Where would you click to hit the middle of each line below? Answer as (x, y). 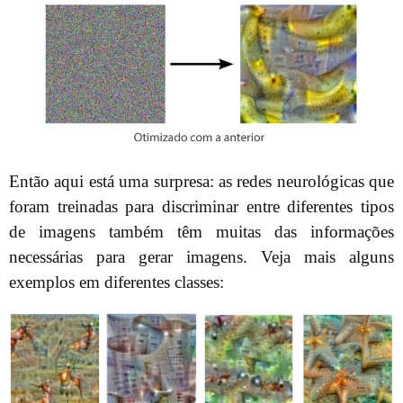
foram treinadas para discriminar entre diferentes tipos (201, 207)
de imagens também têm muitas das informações (201, 232)
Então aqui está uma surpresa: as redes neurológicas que (201, 182)
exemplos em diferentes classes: (116, 282)
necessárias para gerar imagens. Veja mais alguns (201, 257)
